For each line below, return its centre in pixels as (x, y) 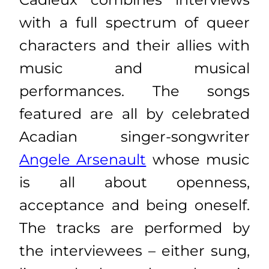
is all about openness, (134, 183)
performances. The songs (134, 91)
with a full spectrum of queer (134, 23)
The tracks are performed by (134, 228)
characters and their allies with (134, 46)
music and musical (134, 68)
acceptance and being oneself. (134, 205)
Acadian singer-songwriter (134, 137)
